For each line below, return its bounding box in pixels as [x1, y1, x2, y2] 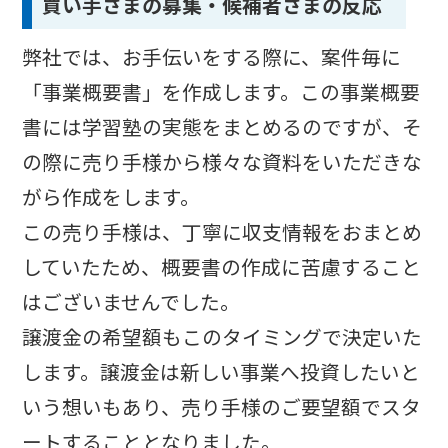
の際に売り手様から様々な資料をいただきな [22, 146, 423, 176]
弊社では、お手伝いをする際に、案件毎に [22, 41, 402, 71]
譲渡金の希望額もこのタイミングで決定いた [22, 321, 423, 351]
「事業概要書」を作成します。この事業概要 [22, 76, 421, 106]
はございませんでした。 [22, 286, 241, 316]
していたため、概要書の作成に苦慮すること [22, 251, 422, 281]
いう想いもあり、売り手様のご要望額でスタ [22, 391, 422, 421]
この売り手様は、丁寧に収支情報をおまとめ [22, 216, 423, 246]
